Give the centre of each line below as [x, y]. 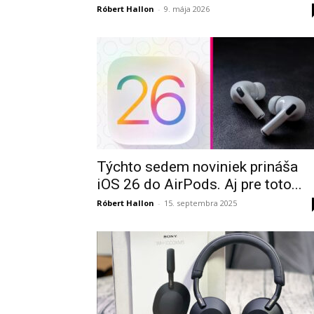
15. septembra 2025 [200, 203]
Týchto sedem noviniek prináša [197, 167]
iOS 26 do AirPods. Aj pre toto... [199, 184]
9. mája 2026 [187, 9]
